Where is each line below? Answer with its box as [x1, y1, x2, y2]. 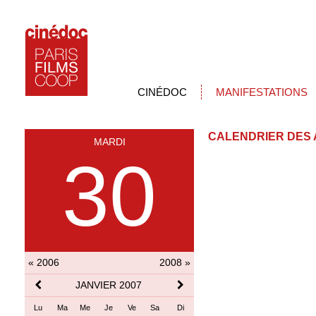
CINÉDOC [138, 86, 187, 98]
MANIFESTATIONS [216, 86, 308, 98]
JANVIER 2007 [75, 279, 142, 291]
